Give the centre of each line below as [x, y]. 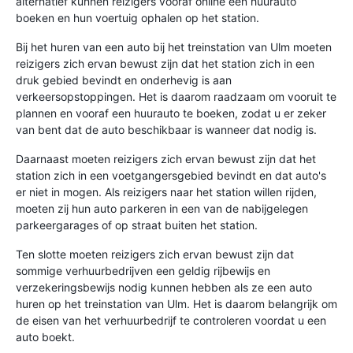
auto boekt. [45, 337]
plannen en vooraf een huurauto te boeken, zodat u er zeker [171, 113]
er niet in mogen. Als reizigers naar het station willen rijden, [166, 192]
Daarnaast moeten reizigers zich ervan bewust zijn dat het [166, 159]
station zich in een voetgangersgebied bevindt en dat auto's [171, 175]
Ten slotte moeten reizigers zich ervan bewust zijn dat [155, 254]
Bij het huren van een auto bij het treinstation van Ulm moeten [174, 47]
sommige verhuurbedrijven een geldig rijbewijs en [143, 271]
